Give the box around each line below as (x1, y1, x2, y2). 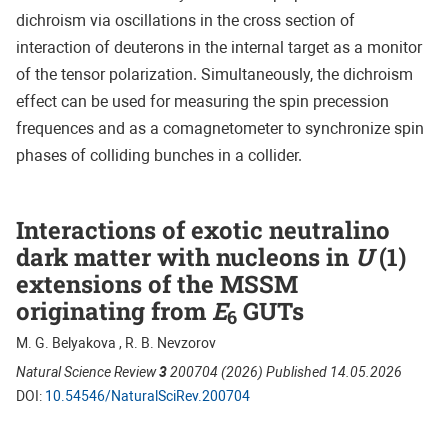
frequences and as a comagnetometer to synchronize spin (16, 118, 424, 138)
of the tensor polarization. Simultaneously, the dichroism (16, 64, 413, 84)
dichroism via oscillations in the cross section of (16, 10, 355, 30)
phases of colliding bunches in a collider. (16, 145, 302, 165)
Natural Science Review (16, 363, 159, 380)
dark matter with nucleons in (16, 240, 355, 273)
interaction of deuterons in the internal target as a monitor (16, 37, 422, 57)
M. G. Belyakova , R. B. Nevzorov (16, 334, 216, 351)
